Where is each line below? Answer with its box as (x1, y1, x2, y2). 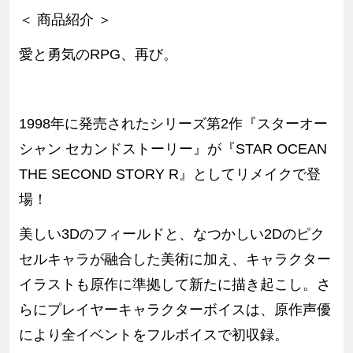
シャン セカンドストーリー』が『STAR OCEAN (18, 141, 327, 158)
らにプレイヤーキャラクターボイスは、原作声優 (18, 302, 331, 318)
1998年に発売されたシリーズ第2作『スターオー (18, 116, 328, 132)
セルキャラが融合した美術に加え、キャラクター (18, 251, 331, 268)
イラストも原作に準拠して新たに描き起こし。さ (18, 277, 331, 293)
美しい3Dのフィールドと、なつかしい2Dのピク (18, 226, 325, 243)
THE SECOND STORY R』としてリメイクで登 (18, 166, 321, 183)
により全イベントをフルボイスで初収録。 (18, 327, 288, 344)
